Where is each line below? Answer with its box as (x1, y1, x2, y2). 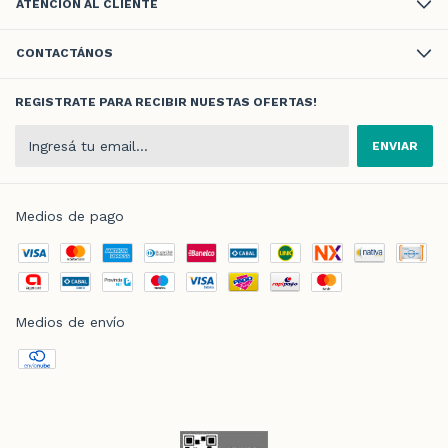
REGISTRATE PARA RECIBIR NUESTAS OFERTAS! (15, 94, 317, 109)
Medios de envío (15, 313, 125, 330)
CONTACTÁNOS (16, 45, 113, 60)
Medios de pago (15, 207, 124, 224)
